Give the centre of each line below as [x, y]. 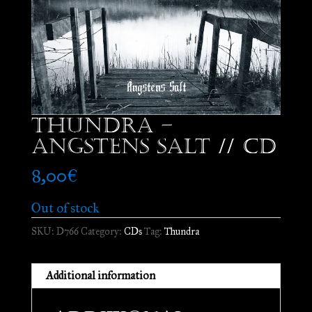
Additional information [100, 276]
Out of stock [65, 208]
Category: [102, 232]
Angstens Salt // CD [154, 147]
